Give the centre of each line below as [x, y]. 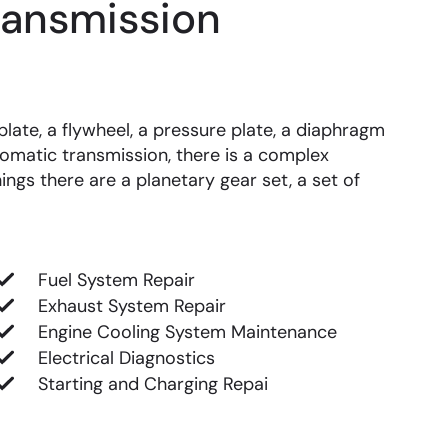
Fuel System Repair [116, 279]
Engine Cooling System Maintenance [187, 331]
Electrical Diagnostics [126, 357]
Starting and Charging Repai [152, 383]
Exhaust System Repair [131, 305]
